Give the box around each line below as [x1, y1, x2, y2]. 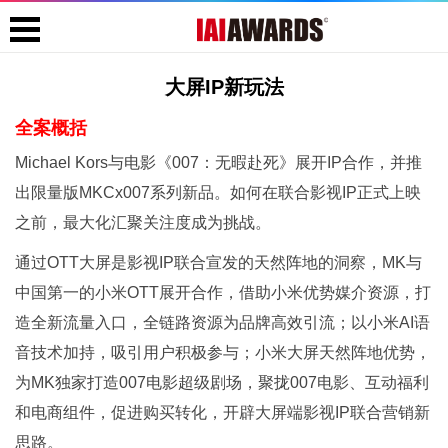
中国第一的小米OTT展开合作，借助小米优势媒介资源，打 [15, 284, 431, 301]
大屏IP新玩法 [164, 76, 284, 98]
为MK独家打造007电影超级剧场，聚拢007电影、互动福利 [15, 374, 429, 391]
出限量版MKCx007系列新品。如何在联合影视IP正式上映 [15, 184, 421, 201]
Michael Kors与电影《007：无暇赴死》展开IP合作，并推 [15, 154, 422, 171]
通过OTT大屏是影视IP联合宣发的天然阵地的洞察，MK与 [15, 254, 422, 271]
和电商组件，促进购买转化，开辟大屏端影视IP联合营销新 [15, 404, 430, 421]
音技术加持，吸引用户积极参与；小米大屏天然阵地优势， [15, 344, 431, 361]
